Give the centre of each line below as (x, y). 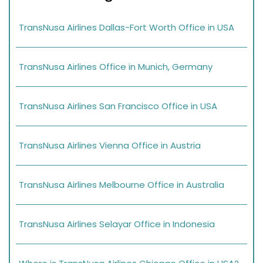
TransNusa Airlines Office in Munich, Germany (116, 67)
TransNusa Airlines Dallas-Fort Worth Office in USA (127, 28)
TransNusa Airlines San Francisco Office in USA (118, 106)
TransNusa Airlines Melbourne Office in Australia (122, 185)
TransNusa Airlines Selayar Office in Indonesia (117, 224)
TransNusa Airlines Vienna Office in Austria (110, 146)
